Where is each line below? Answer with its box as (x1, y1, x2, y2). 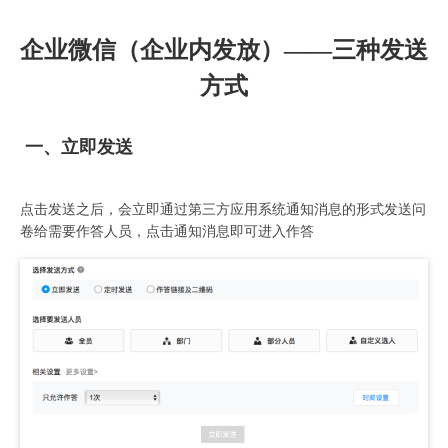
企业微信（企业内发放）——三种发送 (20, 37, 428, 63)
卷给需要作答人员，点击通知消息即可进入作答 (20, 224, 314, 239)
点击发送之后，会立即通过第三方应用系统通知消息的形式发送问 (20, 202, 426, 217)
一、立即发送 (20, 137, 133, 157)
